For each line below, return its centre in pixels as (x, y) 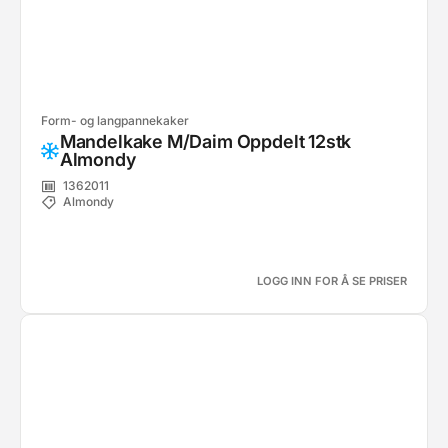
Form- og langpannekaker (115, 120)
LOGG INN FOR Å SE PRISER (332, 281)
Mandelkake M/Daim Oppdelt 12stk (205, 141)
